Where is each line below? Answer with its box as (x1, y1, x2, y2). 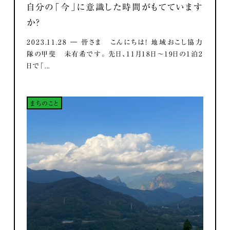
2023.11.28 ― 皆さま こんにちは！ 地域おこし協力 (27, 39, 203, 46)
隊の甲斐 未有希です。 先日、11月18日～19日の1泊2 (27, 50, 203, 58)
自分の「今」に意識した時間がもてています (27, 2, 203, 11)
